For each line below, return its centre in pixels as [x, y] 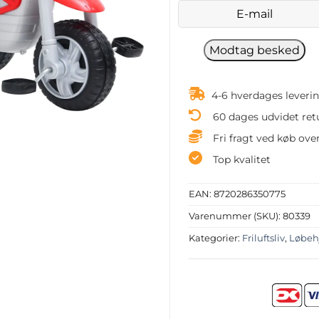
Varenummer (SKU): [235, 216]
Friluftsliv [263, 239]
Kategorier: [215, 239]
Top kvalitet [241, 159]
